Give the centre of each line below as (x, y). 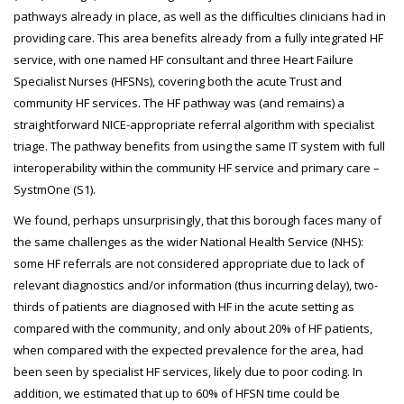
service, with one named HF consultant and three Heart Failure (184, 60)
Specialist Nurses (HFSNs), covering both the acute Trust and (178, 81)
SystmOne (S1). (55, 189)
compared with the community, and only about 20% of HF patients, (193, 328)
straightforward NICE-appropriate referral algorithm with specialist (194, 124)
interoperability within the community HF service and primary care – (197, 168)
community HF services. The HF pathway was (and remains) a (179, 103)
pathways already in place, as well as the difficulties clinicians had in (200, 16)
